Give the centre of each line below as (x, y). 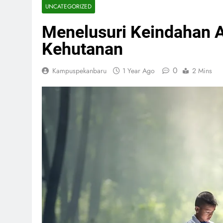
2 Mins (202, 71)
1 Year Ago (139, 71)
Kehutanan (82, 49)
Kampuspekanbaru (79, 71)
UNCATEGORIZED (68, 6)
